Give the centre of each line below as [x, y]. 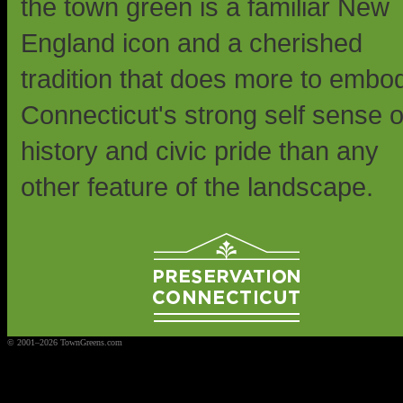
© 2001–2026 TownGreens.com [65, 342]
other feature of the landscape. [197, 187]
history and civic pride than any [200, 151]
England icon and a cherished [192, 43]
